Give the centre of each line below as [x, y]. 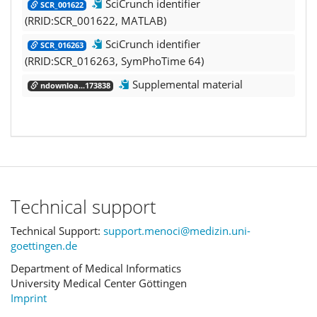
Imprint [29, 298]
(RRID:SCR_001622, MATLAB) [96, 20]
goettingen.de [44, 246]
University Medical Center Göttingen [99, 283]
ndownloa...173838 [74, 85]
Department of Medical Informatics [96, 268]
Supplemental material [186, 84]
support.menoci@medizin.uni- [177, 231]
